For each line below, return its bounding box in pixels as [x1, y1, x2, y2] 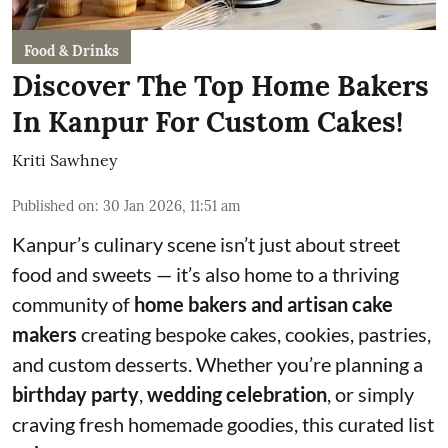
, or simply [327, 382, 414, 406]
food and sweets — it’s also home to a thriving [12, 262, 399, 286]
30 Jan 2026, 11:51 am [103, 197, 241, 215]
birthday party [12, 382, 139, 406]
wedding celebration [147, 382, 327, 406]
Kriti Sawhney [12, 150, 117, 170]
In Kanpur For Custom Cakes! [12, 104, 403, 140]
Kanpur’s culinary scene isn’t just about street [12, 232, 400, 256]
